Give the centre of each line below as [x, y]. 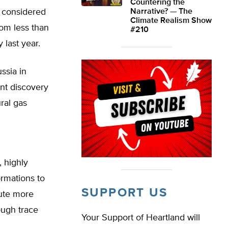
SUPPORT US [124, 193]
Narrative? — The [161, 12]
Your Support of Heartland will [141, 218]
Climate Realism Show [171, 21]
